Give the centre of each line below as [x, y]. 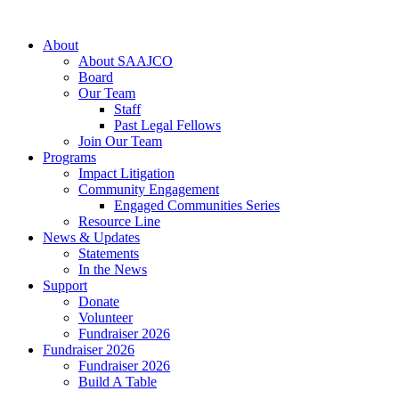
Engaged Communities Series [197, 205]
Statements [109, 253]
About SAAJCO [126, 61]
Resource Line [119, 221]
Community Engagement [149, 189]
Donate [99, 301]
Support [65, 285]
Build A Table [118, 382]
